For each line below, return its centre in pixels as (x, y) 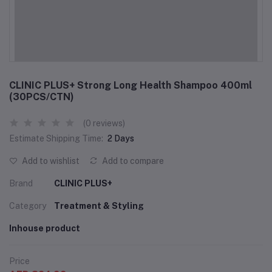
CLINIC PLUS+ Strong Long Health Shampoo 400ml (131, 85)
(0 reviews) (104, 123)
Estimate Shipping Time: (56, 138)
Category (28, 206)
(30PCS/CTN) (42, 97)
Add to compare (132, 161)
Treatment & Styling (99, 206)
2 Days (121, 138)
